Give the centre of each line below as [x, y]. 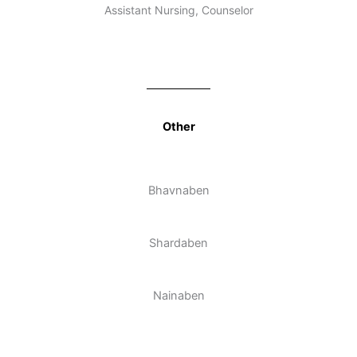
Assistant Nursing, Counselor [178, 10]
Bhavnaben [178, 191]
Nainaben [178, 296]
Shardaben [178, 243]
